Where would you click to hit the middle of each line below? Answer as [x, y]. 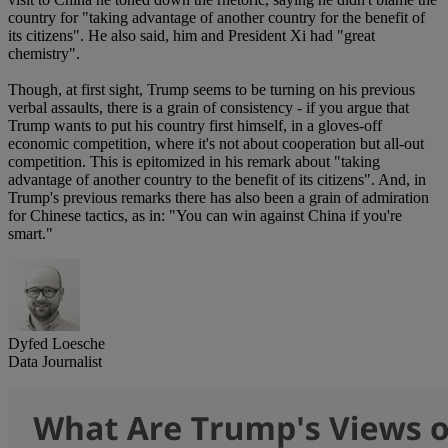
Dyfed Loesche [56, 344]
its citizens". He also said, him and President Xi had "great [191, 36]
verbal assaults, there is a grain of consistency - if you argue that [208, 108]
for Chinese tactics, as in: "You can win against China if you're [205, 216]
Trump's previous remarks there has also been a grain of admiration [218, 198]
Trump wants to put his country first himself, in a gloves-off [195, 126]
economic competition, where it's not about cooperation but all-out [216, 144]
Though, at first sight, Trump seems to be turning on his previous [211, 90]
